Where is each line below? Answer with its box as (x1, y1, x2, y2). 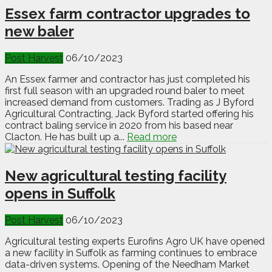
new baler (5, 22, 74, 41)
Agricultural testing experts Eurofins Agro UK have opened (5, 236, 265, 248)
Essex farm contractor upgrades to (5, 5, 250, 23)
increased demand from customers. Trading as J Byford (5, 97, 254, 109)
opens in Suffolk (5, 185, 115, 203)
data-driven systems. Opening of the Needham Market (5, 259, 250, 271)
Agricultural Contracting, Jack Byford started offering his (5, 108, 254, 120)
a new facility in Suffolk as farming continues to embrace (5, 247, 257, 259)
